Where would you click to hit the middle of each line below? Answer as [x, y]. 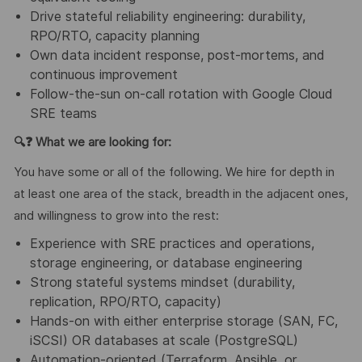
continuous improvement [103, 75]
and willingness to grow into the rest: [116, 215]
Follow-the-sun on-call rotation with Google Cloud [181, 95]
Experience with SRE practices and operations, [172, 244]
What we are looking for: [103, 143]
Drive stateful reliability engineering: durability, [167, 17]
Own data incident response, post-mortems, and [177, 56]
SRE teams [63, 114]
